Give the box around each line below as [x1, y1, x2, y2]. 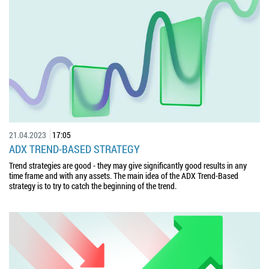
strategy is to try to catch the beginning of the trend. [9, 180, 177, 192]
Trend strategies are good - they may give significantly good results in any [9, 159, 247, 171]
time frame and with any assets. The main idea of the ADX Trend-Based [9, 169, 238, 181]
